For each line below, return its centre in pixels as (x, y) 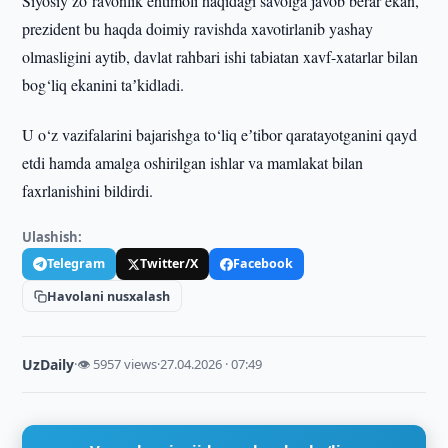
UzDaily (48, 364)
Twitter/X (169, 263)
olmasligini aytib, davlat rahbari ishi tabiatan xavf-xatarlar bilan (220, 56)
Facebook (263, 263)
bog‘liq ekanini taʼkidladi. (103, 84)
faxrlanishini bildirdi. (88, 190)
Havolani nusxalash (109, 296)
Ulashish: (52, 237)
